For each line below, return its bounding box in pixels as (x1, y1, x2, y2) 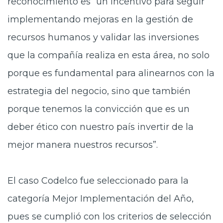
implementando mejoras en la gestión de (7, 14, 193, 25)
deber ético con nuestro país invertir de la (7, 121, 194, 132)
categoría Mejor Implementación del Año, (7, 193, 194, 204)
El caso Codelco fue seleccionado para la (7, 175, 189, 186)
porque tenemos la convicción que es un (7, 104, 190, 114)
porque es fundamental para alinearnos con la (7, 68, 215, 79)
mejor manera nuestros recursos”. (7, 139, 160, 150)
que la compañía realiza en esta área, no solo (7, 50, 210, 61)
